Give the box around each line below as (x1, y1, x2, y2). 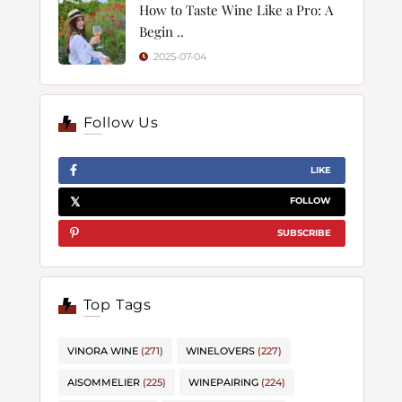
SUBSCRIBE (276, 227, 331, 239)
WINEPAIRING (188, 376, 258, 389)
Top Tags (83, 296, 152, 313)
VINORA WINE (67, 345, 138, 357)
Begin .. (139, 22, 184, 40)
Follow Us (83, 114, 159, 131)
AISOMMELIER (67, 376, 140, 389)
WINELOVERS (186, 345, 255, 357)
